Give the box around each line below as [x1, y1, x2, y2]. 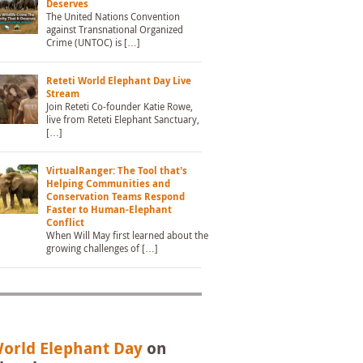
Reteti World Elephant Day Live [45, 75, 191, 88]
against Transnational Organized [45, 24, 183, 36]
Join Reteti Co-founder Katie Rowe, [45, 101, 193, 113]
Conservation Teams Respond [45, 191, 185, 203]
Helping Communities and [45, 178, 170, 190]
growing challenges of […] [45, 243, 158, 255]
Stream [45, 88, 79, 100]
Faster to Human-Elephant [45, 204, 172, 216]
